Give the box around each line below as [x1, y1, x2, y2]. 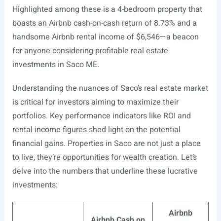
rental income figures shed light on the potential [12, 124, 181, 136]
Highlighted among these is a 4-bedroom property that [12, 3, 202, 15]
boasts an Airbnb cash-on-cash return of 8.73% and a [12, 17, 197, 29]
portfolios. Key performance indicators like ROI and [12, 110, 191, 122]
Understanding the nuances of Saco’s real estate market [12, 82, 208, 94]
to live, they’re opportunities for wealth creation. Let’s [12, 151, 197, 163]
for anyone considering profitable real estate [12, 45, 168, 57]
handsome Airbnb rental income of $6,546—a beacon [12, 31, 199, 43]
